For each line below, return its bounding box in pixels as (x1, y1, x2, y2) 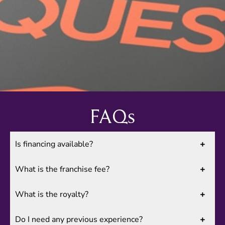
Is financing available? (15, 139, 93, 150)
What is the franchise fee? (15, 164, 109, 175)
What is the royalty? (15, 189, 88, 200)
